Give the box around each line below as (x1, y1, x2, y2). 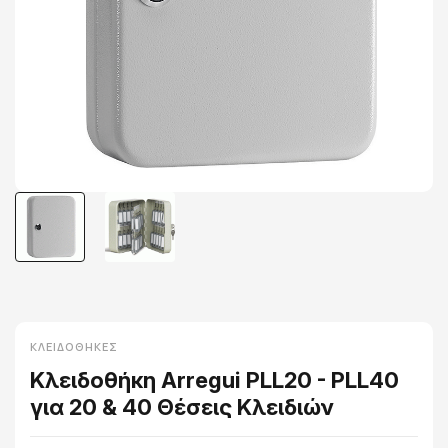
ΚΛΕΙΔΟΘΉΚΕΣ (30, 339, 118, 354)
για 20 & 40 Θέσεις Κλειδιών (30, 394, 334, 420)
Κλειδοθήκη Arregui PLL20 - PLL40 (30, 367, 399, 393)
